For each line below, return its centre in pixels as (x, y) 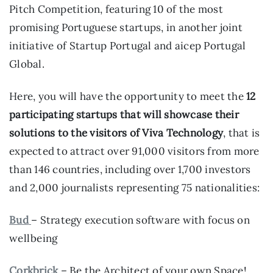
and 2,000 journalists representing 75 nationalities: (134, 187)
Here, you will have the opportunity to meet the (128, 96)
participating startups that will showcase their (124, 114)
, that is (242, 133)
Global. (27, 64)
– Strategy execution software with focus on (140, 220)
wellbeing (34, 239)
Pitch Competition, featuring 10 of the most (116, 9)
